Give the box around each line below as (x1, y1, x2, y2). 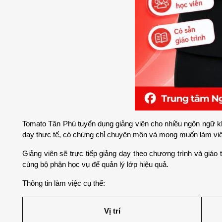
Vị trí (104, 207, 120, 215)
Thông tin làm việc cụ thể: (22, 179, 105, 187)
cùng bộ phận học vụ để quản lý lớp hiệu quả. (22, 160, 168, 168)
